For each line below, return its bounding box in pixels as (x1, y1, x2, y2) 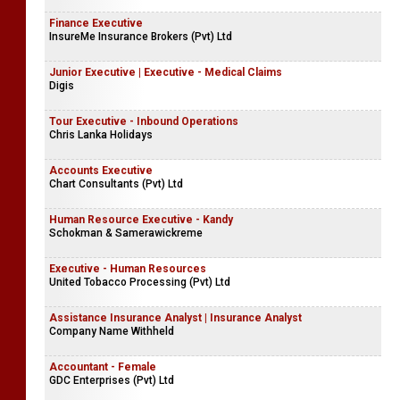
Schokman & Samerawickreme (49, 227, 203, 239)
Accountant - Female (49, 361, 156, 373)
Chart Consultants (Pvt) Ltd (49, 178, 183, 190)
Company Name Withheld (49, 325, 174, 337)
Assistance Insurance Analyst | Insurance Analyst (49, 312, 302, 324)
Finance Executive (49, 17, 143, 29)
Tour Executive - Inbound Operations (49, 115, 238, 128)
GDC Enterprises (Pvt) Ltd (49, 374, 174, 387)
